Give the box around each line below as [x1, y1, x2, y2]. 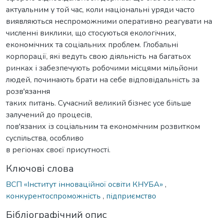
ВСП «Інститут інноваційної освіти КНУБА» [6, 179, 165, 190]
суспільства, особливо [6, 132, 84, 144]
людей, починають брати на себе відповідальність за [6, 74, 200, 85]
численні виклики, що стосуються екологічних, [6, 27, 176, 38]
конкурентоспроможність [6, 190, 103, 201]
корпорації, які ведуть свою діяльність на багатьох [6, 51, 191, 62]
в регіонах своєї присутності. [6, 144, 110, 155]
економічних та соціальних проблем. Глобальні [6, 39, 178, 50]
